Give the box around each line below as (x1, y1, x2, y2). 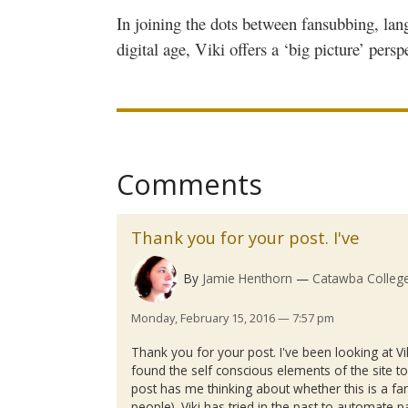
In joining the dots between (117, 11, 301, 35)
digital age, (117, 36, 195, 60)
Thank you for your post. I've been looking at (131, 343, 397, 362)
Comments (117, 165, 262, 204)
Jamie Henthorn (201, 269, 292, 287)
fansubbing (301, 11, 374, 35)
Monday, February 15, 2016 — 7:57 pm (131, 310, 335, 327)
